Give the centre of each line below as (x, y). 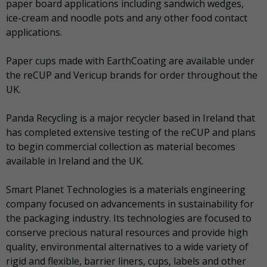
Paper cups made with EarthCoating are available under (130, 61)
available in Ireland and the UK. (75, 161)
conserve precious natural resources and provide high (127, 233)
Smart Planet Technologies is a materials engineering (126, 190)
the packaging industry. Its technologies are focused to (129, 218)
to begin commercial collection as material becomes (121, 147)
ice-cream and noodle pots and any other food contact (127, 18)
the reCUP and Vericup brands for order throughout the (132, 75)
